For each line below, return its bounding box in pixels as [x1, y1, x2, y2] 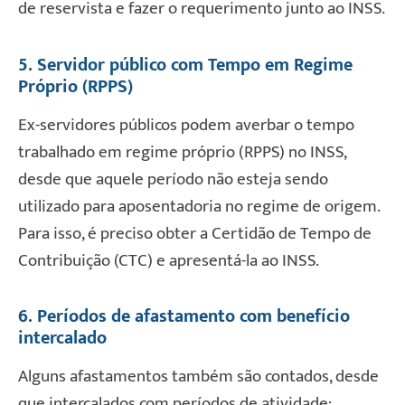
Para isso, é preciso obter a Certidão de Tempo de [18, 219, 372, 248]
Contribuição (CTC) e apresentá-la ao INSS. [18, 246, 319, 275]
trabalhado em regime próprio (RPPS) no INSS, [18, 137, 346, 166]
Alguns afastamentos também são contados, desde [18, 363, 379, 391]
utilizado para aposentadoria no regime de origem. [18, 192, 380, 221]
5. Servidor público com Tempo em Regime [18, 49, 353, 80]
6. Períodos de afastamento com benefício [18, 301, 350, 333]
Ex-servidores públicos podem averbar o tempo [18, 110, 354, 139]
